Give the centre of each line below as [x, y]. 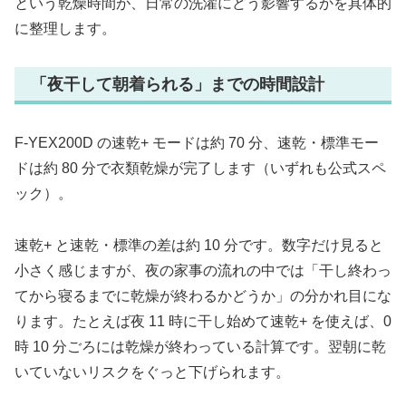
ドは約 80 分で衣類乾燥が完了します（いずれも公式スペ [200, 168]
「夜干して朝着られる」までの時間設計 [178, 84]
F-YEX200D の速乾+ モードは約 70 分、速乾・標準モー [197, 142]
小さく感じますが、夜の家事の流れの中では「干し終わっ [203, 270]
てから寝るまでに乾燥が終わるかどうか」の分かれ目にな [203, 295]
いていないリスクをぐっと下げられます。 [152, 372]
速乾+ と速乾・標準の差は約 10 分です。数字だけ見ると [199, 245]
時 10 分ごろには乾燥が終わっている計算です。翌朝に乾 [200, 346]
